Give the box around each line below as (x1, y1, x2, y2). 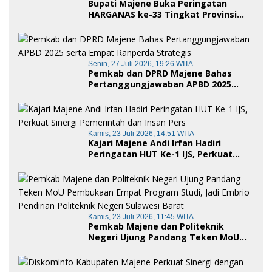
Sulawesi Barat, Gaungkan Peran (88, 19, 231, 32)
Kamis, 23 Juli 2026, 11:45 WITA (88, 212, 194, 222)
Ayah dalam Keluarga (88, 30, 182, 42)
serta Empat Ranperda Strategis (88, 89, 231, 101)
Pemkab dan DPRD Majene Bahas (88, 67, 232, 80)
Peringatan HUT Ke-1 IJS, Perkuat (88, 148, 233, 160)
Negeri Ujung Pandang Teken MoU (88, 231, 239, 243)
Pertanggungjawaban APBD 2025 (88, 78, 231, 90)
